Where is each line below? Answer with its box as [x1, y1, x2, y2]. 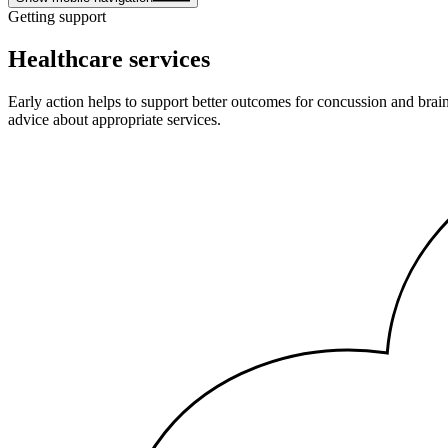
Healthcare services [8, 45, 210, 72]
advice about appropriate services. [8, 110, 221, 128]
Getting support [8, 8, 106, 25]
